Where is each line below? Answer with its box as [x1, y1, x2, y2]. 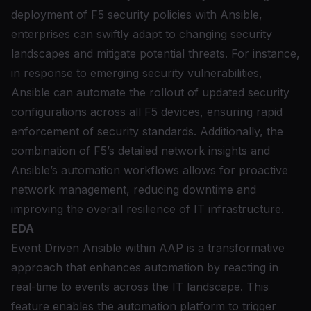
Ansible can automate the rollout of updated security [11, 85, 289, 99]
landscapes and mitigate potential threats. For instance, [11, 47, 300, 60]
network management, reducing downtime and [11, 183, 256, 196]
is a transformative [183, 241, 285, 255]
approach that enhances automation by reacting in [11, 260, 278, 274]
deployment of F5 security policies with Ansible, [11, 8, 262, 22]
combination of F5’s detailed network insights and [11, 144, 270, 158]
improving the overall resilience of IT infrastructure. [11, 202, 284, 216]
